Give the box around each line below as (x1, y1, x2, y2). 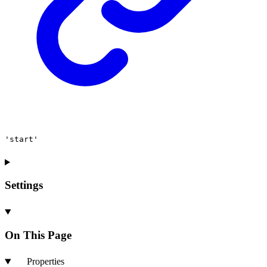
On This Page (5, 228, 72, 241)
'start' (5, 134, 38, 144)
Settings (5, 179, 43, 192)
